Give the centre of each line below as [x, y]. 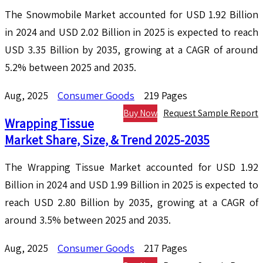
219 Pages [166, 96]
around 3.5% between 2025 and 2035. [88, 220]
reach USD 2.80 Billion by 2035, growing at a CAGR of [131, 203]
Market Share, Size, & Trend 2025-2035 [107, 140]
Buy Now [140, 113]
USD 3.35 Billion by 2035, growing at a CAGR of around [131, 50]
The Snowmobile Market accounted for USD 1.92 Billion [131, 15]
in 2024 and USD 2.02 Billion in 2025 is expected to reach [131, 32]
